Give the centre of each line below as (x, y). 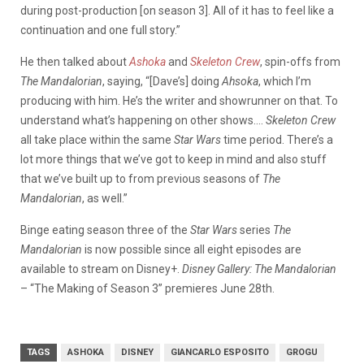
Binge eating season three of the (105, 230)
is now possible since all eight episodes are (192, 249)
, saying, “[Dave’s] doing (162, 81)
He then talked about (74, 61)
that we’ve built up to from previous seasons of (141, 178)
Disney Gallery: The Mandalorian (259, 269)
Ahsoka (240, 81)
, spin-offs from (300, 61)
